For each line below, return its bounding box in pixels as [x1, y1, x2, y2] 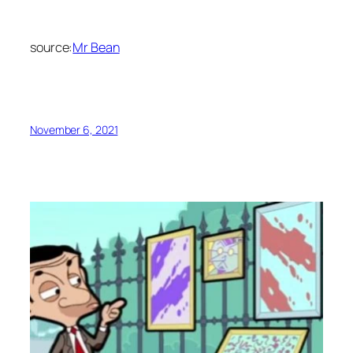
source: [30, 38, 73, 56]
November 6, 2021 [30, 122, 118, 138]
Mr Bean [72, 38, 120, 56]
